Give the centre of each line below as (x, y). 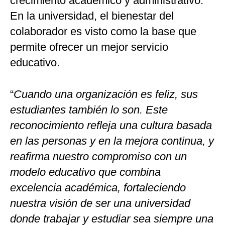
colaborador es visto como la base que (103, 31)
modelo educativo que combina (85, 172)
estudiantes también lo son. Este (89, 110)
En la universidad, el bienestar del (92, 16)
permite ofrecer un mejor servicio (89, 47)
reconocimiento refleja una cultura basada (111, 125)
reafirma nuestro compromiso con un (98, 156)
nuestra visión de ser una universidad (100, 203)
